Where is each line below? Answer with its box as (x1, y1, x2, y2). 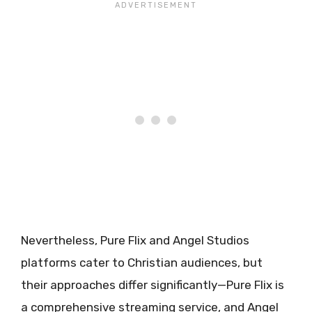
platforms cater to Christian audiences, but (21, 256, 263, 270)
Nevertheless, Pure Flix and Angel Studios (21, 233, 249, 248)
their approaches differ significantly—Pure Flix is (21, 278, 284, 292)
